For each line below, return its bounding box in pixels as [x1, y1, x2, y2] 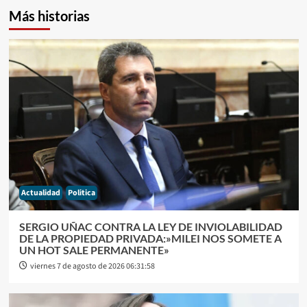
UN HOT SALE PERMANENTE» [19, 243, 169, 256]
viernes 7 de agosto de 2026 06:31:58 [29, 260, 155, 272]
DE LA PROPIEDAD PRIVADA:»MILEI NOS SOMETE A [19, 231, 282, 245]
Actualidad [21, 186, 60, 199]
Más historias [8, 7, 90, 24]
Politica [67, 186, 95, 199]
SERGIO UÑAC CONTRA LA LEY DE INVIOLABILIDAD [19, 219, 282, 233]
